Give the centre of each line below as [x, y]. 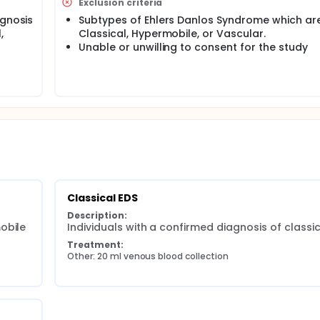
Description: [97, 215]
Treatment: [95, 245]
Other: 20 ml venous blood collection [148, 256]
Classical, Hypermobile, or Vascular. [172, 34]
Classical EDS [102, 198]
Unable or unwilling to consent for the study [193, 47]
